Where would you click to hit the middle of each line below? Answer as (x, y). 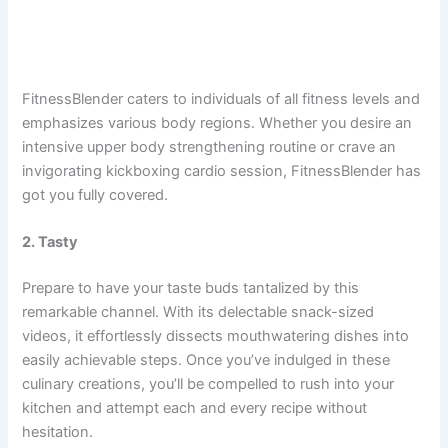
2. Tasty (50, 242)
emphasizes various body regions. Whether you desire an (217, 123)
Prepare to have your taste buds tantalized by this (191, 288)
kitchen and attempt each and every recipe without (195, 408)
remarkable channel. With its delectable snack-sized (198, 312)
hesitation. (58, 432)
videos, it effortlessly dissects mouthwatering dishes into (216, 336)
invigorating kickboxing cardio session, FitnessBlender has (222, 171)
